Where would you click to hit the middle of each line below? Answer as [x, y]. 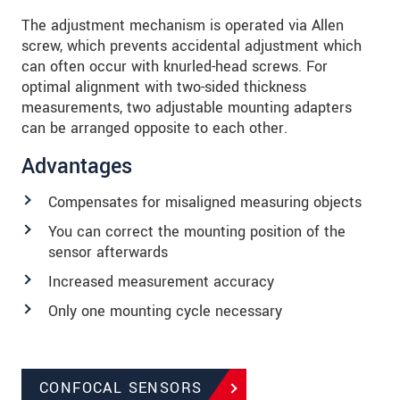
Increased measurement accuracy [161, 282]
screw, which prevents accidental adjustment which [192, 46]
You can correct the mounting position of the [197, 232]
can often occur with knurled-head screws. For [175, 67]
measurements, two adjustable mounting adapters [187, 108]
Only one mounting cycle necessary [165, 312]
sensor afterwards [108, 253]
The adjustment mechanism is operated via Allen [183, 26]
